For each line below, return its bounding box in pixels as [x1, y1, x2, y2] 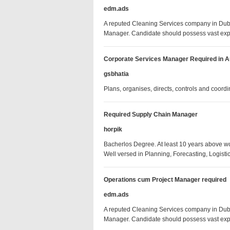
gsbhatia [104, 70, 129, 78]
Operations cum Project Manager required [104, 176, 226, 183]
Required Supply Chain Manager [104, 111, 198, 118]
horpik [104, 126, 122, 133]
